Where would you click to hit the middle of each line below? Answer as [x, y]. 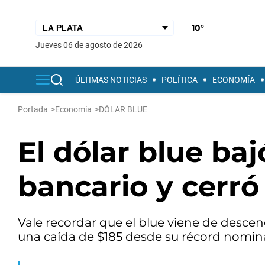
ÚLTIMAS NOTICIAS [111, 80]
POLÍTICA [180, 80]
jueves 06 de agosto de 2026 [91, 45]
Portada [33, 109]
